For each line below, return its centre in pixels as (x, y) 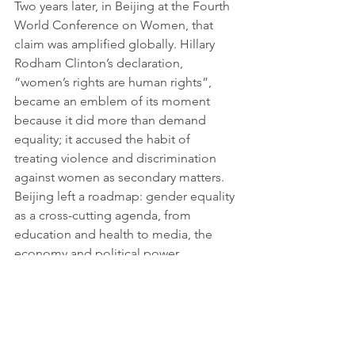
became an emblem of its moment (114, 101)
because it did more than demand (112, 120)
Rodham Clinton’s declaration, (100, 63)
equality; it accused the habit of (104, 139)
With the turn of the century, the (105, 292)
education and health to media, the (115, 235)
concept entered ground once (101, 311)
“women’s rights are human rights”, (115, 82)
